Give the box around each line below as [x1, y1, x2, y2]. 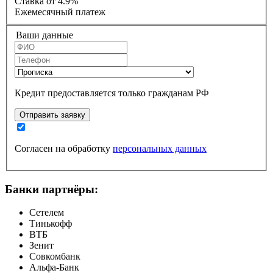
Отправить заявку [19, 110, 85, 119]
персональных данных [113, 143, 207, 154]
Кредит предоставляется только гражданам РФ [15, 87, 209, 98]
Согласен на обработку [15, 143, 113, 154]
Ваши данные [16, 29, 73, 40]
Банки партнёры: [5, 182, 98, 196]
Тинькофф [29, 218, 72, 229]
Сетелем [29, 207, 64, 218]
